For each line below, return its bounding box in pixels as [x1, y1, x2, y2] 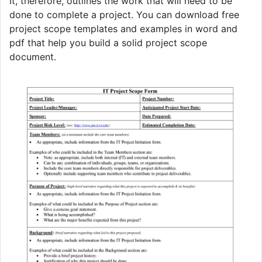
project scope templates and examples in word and [9, 22, 237, 35]
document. [9, 50, 56, 63]
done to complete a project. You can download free [9, 8, 239, 20]
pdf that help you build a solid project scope [9, 36, 207, 49]
